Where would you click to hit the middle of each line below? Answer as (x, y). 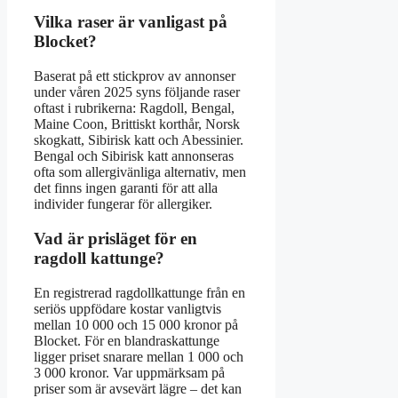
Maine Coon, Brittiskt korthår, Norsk (137, 124)
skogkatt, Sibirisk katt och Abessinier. (139, 140)
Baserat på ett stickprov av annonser (135, 76)
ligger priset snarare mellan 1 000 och (139, 356)
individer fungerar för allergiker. (123, 204)
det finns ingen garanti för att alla (126, 188)
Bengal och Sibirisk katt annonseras (134, 156)
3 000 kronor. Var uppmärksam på (129, 372)
